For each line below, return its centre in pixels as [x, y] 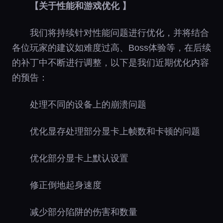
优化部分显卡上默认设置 [79, 158]
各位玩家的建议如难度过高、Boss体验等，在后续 [111, 48]
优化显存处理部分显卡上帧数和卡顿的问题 [115, 131]
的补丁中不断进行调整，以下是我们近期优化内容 [111, 62]
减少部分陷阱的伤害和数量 [84, 212]
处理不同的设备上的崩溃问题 [88, 104]
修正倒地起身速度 [66, 185]
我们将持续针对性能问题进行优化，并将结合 [119, 33]
